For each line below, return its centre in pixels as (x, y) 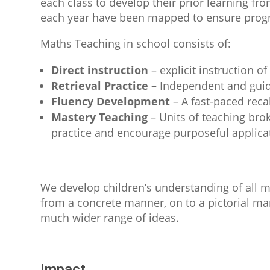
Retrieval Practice (100, 86)
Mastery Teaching (100, 117)
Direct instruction (102, 70)
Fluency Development (111, 102)
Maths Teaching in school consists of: (136, 44)
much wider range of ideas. (110, 218)
